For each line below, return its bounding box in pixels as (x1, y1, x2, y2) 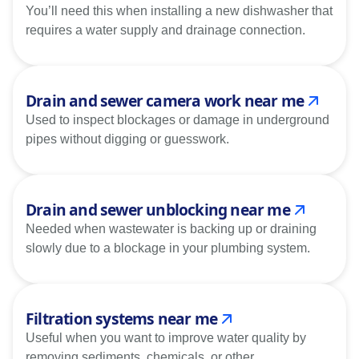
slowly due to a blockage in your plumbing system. (26, 240, 310, 255)
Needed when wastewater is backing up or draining (26, 221, 317, 236)
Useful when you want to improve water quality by (26, 330, 306, 345)
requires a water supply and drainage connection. (26, 22, 305, 37)
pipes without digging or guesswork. (26, 131, 229, 146)
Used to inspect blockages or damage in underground (26, 112, 329, 127)
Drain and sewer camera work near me (26, 89, 304, 111)
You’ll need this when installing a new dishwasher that (26, 3, 333, 18)
